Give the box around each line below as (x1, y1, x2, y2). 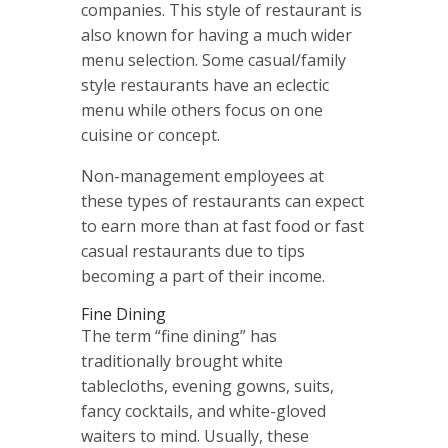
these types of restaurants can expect (80, 190, 364, 213)
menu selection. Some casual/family (80, 49, 346, 72)
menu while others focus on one (80, 99, 323, 122)
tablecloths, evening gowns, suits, (80, 375, 334, 398)
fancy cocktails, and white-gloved (80, 400, 326, 423)
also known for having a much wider (80, 24, 352, 47)
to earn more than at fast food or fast (80, 215, 364, 238)
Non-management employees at (80, 165, 324, 188)
